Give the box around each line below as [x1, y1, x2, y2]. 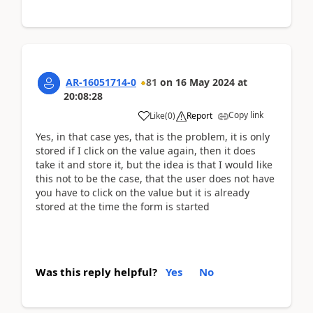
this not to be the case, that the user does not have [36, 171, 275, 185]
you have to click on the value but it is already [36, 185, 249, 199]
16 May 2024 [175, 75, 235, 89]
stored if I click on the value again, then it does [36, 143, 256, 157]
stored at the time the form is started [36, 199, 210, 213]
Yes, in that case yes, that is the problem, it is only [36, 129, 270, 143]
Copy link [228, 108, 263, 121]
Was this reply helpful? [36, 264, 157, 279]
